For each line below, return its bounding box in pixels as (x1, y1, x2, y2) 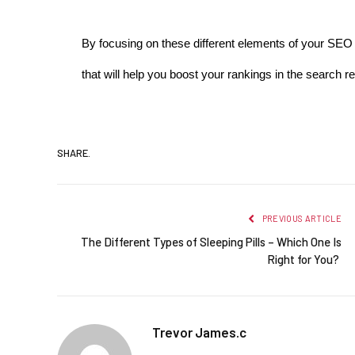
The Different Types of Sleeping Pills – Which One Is (81, 234, 342, 249)
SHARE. (57, 147, 90, 160)
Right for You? (267, 251, 342, 266)
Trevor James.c (152, 323, 246, 340)
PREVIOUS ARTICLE (260, 212, 342, 223)
